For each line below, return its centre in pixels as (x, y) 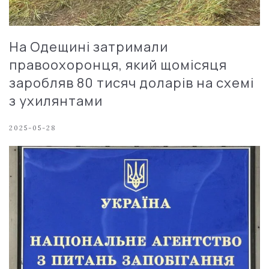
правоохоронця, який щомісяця (118, 65)
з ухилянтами (56, 101)
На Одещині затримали (89, 47)
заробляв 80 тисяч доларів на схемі (131, 83)
